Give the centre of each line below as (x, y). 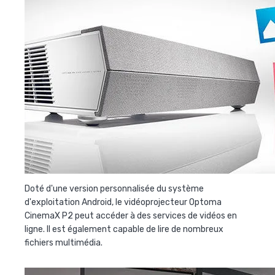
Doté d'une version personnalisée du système (114, 189)
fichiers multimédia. (64, 243)
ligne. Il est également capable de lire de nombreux (124, 230)
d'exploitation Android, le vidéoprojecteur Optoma (123, 203)
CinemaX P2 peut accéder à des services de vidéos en (131, 216)
